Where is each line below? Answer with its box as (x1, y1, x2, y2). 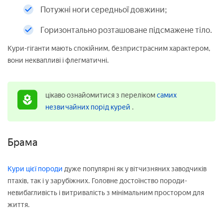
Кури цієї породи (7, 165, 63, 173)
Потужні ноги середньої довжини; (40, 5, 167, 14)
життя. (7, 201, 30, 209)
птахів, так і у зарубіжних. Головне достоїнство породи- (7, 177, 187, 185)
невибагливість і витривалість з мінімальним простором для (7, 189, 204, 197)
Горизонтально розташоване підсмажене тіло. (40, 25, 212, 35)
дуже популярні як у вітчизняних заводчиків (63, 165, 207, 173)
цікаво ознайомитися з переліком (45, 91, 157, 100)
